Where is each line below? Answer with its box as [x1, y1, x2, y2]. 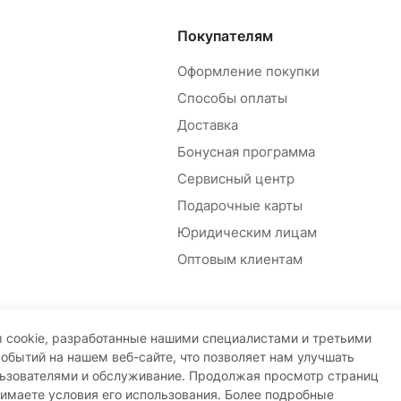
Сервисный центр [176, 170, 294, 188]
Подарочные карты [176, 197, 303, 215]
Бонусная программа [176, 143, 315, 161]
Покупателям [176, 27, 273, 46]
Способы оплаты [176, 90, 287, 107]
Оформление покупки [176, 63, 320, 81]
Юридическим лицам [176, 224, 317, 242]
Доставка [176, 116, 238, 134]
